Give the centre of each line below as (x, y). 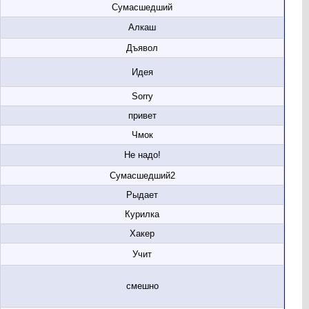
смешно (142, 286)
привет (142, 116)
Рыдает (142, 195)
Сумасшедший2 (142, 176)
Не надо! (142, 155)
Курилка (142, 214)
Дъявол (142, 48)
